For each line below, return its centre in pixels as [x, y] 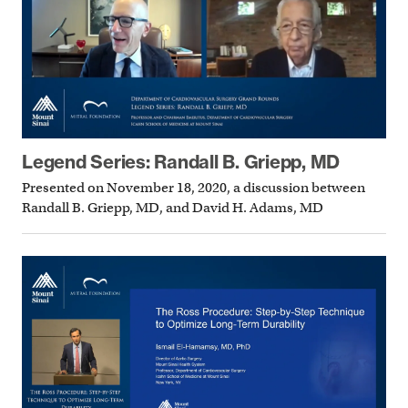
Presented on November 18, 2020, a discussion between [194, 188]
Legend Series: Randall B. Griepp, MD [181, 161]
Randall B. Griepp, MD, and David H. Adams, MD [173, 208]
